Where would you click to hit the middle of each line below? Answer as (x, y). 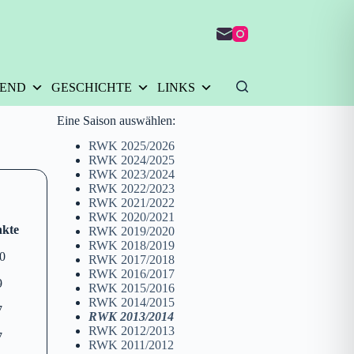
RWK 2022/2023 (131, 189)
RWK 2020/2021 (131, 217)
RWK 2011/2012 (131, 345)
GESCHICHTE (91, 87)
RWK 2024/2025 (131, 160)
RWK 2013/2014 (131, 317)
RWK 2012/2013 (131, 331)
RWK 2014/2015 (131, 303)
